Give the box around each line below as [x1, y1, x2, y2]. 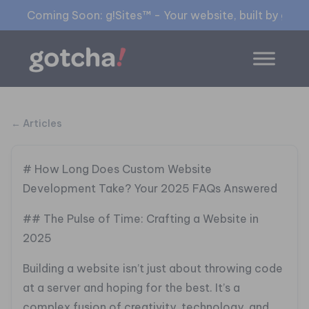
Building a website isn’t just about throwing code [23, 261, 283, 276]
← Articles [11, 117, 62, 130]
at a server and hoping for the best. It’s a [23, 281, 240, 295]
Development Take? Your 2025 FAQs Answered [23, 181, 277, 196]
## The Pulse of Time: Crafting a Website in [23, 212, 259, 226]
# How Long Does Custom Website [23, 162, 212, 177]
